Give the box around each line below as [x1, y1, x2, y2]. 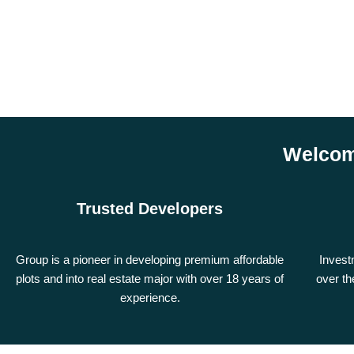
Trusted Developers [77, 200, 224, 218]
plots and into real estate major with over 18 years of [16, 272, 284, 286]
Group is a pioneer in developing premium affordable [16, 253, 284, 267]
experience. [119, 291, 180, 305]
